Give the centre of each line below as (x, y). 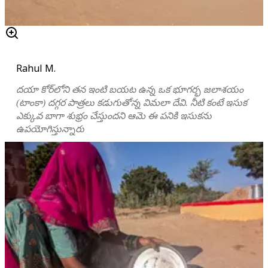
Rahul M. (36, 68)
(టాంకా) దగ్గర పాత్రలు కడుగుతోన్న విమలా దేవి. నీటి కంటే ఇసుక (132, 102)
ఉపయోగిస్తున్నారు (51, 129)
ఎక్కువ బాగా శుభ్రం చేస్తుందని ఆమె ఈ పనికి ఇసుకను (114, 115)
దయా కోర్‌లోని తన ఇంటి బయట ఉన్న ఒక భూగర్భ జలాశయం (130, 89)
